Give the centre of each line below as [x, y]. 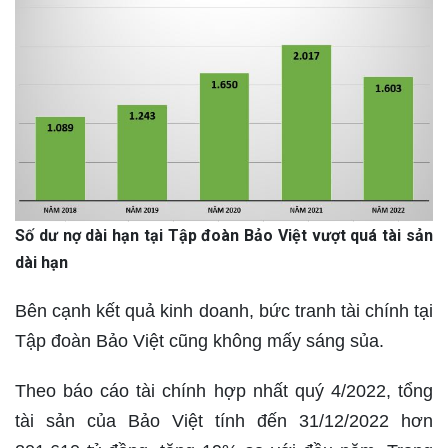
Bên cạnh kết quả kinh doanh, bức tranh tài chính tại [224, 311]
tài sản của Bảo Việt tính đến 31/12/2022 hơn [224, 421]
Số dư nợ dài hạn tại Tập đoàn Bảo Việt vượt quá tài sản [224, 236]
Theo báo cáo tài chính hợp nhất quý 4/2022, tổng [224, 391]
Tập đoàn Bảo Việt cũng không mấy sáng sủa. [199, 341]
